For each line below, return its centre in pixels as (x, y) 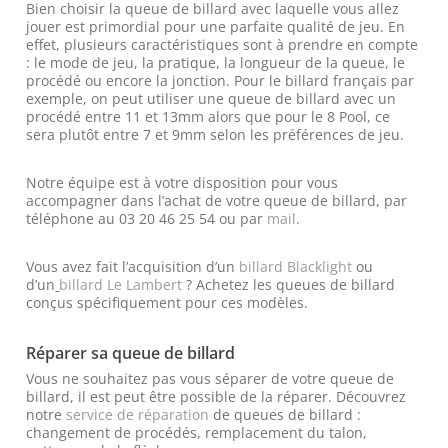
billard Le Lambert (121, 284)
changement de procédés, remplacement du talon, (197, 433)
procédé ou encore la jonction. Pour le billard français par (220, 80)
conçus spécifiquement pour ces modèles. (167, 302)
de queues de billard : (285, 415)
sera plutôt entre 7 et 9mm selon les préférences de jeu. (215, 134)
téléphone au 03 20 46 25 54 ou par (147, 218)
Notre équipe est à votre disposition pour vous (182, 182)
